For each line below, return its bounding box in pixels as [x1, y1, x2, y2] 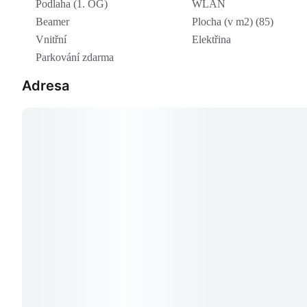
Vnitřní [36, 34, 66, 46]
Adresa [22, 77, 69, 95]
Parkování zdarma [36, 51, 114, 64]
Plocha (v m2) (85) [192, 16, 273, 28]
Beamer [36, 16, 69, 28]
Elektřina [192, 34, 231, 46]
